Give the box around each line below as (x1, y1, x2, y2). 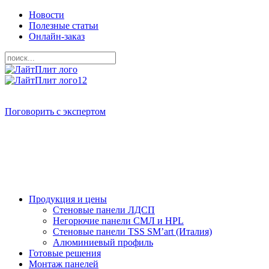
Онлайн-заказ (29, 31, 85, 41)
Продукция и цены (29, 194, 107, 204)
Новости (29, 10, 64, 20)
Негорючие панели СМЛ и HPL (53, 216, 184, 226)
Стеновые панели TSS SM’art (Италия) (53, 226, 212, 237)
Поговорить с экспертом (5, 106, 106, 116)
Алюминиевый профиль (53, 237, 153, 247)
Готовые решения (29, 248, 101, 258)
